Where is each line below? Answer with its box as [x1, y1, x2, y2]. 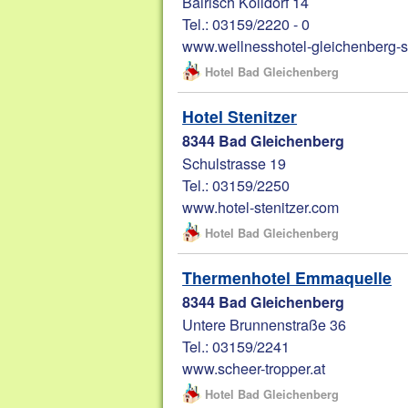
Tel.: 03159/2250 [182, 174, 291, 197]
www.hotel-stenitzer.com [182, 196, 340, 219]
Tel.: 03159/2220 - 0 [182, 13, 311, 36]
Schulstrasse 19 [182, 152, 287, 175]
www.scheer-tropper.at [182, 357, 326, 380]
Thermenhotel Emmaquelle [182, 266, 393, 290]
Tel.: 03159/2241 [182, 335, 291, 358]
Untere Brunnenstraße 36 [182, 313, 347, 336]
